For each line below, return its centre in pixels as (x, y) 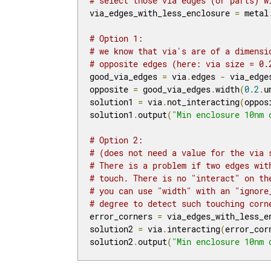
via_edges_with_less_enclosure (162, 13)
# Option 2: (116, 140)
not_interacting (204, 102)
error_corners (124, 217)
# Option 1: (116, 39)
